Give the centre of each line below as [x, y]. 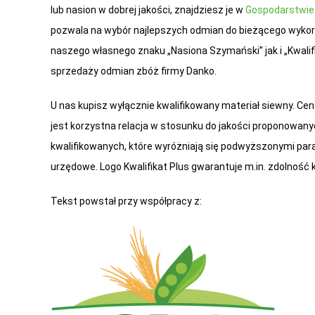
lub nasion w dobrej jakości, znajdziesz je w [148, 10]
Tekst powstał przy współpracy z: [126, 201]
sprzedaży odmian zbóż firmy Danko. [135, 71]
